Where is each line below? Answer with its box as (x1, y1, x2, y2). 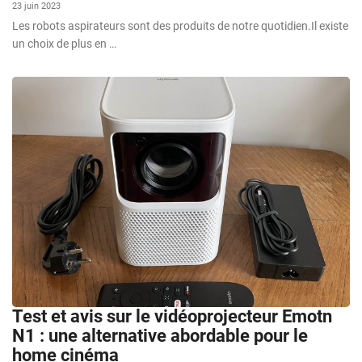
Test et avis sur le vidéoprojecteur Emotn (12, 305, 332, 326)
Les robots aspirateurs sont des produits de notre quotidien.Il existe (12, 19, 348, 33)
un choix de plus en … (12, 37, 116, 51)
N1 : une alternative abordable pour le (12, 325, 308, 346)
